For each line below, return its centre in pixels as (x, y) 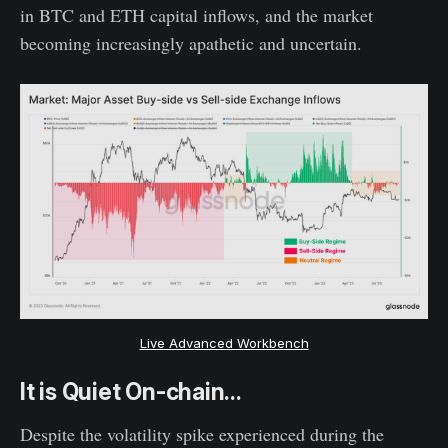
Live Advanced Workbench (224, 342)
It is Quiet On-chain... (131, 391)
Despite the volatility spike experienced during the (202, 433)
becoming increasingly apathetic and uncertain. (191, 42)
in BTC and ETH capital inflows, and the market (196, 14)
